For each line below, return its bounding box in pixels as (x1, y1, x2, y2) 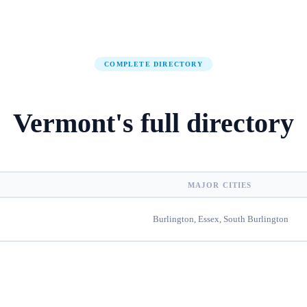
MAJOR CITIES (188, 180, 252, 189)
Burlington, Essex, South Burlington (152, 214, 288, 225)
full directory (140, 108, 294, 139)
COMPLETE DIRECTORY (104, 60, 203, 68)
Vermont (13, 108, 115, 139)
